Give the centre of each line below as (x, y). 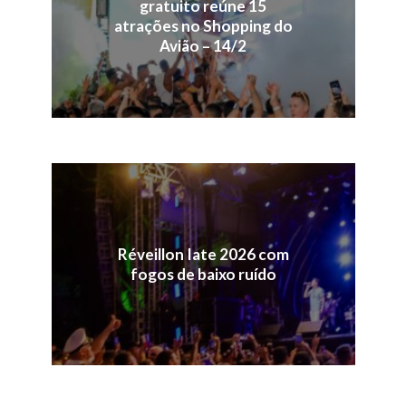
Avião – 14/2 (203, 46)
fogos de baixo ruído (203, 274)
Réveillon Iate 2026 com (203, 254)
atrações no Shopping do (203, 26)
